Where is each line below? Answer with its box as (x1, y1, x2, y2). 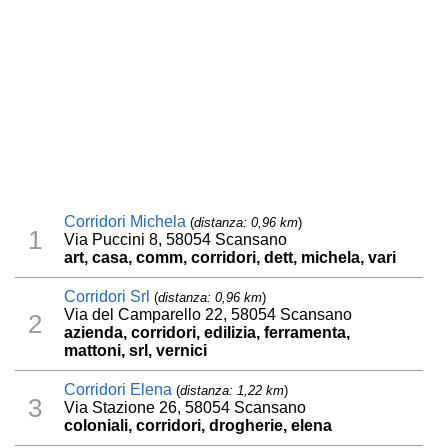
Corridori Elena (64, 381, 173, 399)
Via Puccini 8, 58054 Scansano (64, 231, 288, 249)
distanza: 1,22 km (180, 383, 285, 399)
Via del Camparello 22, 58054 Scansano (64, 306, 353, 324)
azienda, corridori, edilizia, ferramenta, (64, 324, 351, 342)
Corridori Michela (64, 213, 187, 231)
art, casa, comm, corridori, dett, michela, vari (64, 249, 397, 267)
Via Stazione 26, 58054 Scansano (64, 399, 307, 417)
